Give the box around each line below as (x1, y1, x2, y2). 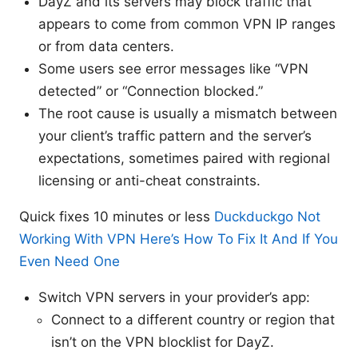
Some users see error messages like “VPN (38, 60, 308, 77)
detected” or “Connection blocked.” (38, 82, 263, 99)
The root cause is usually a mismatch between (38, 105, 337, 121)
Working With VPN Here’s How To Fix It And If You (19, 230, 338, 247)
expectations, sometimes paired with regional (38, 149, 330, 166)
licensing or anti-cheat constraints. (38, 172, 261, 189)
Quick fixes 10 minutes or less (19, 208, 214, 225)
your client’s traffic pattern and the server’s (38, 127, 312, 144)
